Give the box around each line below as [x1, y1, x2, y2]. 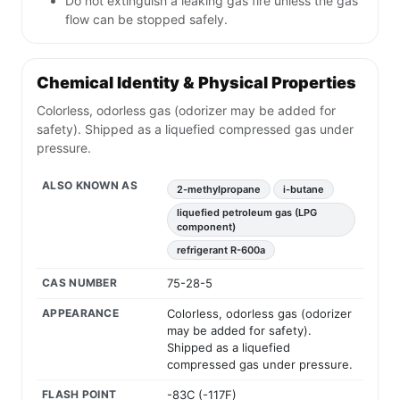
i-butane [283, 183, 324, 196]
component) [177, 221, 236, 234]
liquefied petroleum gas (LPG [177, 206, 317, 220]
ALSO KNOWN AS [42, 179, 137, 193]
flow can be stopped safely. [65, 12, 228, 28]
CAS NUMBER [42, 276, 117, 290]
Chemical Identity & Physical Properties [37, 73, 356, 93]
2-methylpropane [177, 183, 261, 196]
